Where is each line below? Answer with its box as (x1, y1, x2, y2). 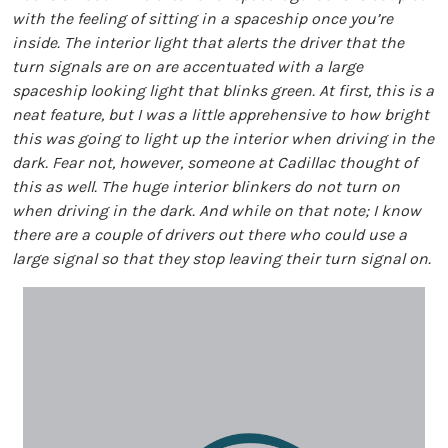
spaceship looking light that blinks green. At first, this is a (12, 81, 434, 100)
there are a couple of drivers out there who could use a (12, 225, 407, 244)
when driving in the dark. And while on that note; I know (12, 201, 421, 220)
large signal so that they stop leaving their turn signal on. (12, 249, 431, 268)
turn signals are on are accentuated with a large (12, 57, 363, 76)
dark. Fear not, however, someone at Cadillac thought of (12, 153, 417, 172)
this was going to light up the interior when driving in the (12, 129, 434, 148)
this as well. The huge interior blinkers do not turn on (12, 177, 400, 196)
